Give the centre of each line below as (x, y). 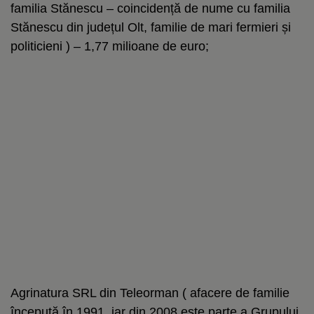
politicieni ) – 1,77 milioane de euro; (110, 46)
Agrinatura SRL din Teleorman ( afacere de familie (150, 293)
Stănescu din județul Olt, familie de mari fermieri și (151, 27)
